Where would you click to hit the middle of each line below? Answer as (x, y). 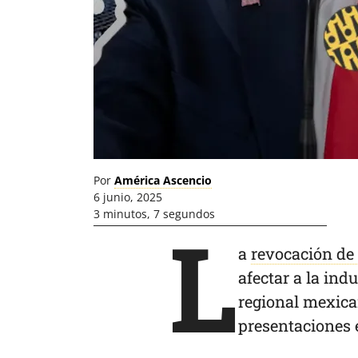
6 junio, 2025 (128, 197)
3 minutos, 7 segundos (154, 214)
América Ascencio (163, 180)
